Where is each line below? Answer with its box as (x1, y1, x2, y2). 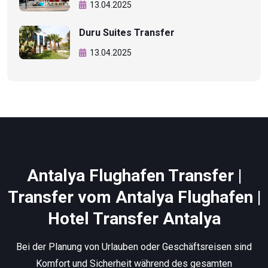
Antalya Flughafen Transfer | (26, 165, 242, 185)
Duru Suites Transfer (79, 26, 175, 38)
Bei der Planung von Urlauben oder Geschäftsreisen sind (16, 240, 252, 252)
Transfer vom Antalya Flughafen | (7, 187, 261, 207)
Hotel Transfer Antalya (47, 208, 221, 229)
